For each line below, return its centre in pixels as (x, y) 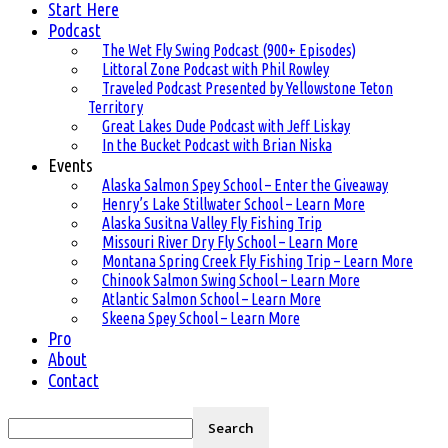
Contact (73, 380)
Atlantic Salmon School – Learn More (211, 299)
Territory (115, 107)
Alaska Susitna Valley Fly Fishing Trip (212, 223)
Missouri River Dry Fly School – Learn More (230, 242)
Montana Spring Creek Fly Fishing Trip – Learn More (257, 261)
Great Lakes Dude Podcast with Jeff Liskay (226, 126)
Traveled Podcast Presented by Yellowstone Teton (247, 88)
